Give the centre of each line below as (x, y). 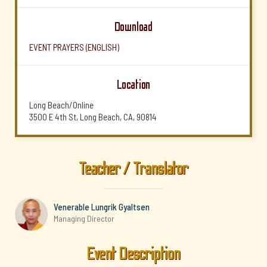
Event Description (133, 254)
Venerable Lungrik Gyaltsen (102, 207)
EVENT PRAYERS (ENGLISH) (74, 47)
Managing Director (84, 218)
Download (133, 27)
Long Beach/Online (61, 105)
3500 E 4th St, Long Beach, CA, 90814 (93, 117)
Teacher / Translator (133, 169)
